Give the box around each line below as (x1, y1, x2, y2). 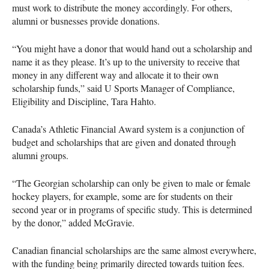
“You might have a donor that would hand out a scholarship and (12, 41, 252, 55)
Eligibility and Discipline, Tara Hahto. (12, 94, 156, 107)
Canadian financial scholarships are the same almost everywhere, (12, 243, 256, 256)
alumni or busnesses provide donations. (12, 14, 160, 27)
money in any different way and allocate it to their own (12, 68, 219, 81)
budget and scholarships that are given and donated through (12, 135, 236, 148)
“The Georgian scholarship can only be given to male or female (12, 176, 250, 189)
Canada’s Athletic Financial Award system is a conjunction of (12, 122, 244, 135)
